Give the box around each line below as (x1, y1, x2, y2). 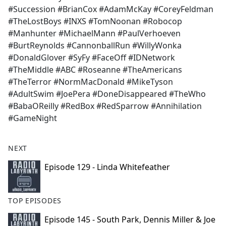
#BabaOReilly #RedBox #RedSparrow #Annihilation (8, 100, 202, 112)
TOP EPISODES (8, 196, 62, 206)
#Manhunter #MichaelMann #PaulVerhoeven (8, 28, 181, 39)
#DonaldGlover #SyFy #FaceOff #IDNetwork (8, 52, 175, 64)
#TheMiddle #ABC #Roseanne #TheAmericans (8, 64, 182, 76)
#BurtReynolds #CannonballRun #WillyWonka (8, 40, 182, 51)
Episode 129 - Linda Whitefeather (44, 161, 170, 173)
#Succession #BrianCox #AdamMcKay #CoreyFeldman (8, 4, 213, 15)
